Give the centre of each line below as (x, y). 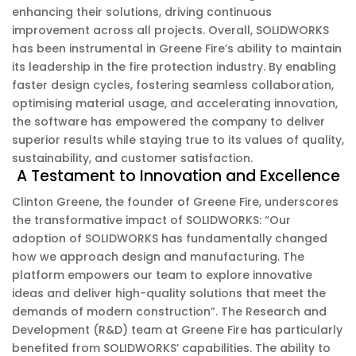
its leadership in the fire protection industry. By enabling (174, 67)
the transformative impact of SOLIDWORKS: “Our (151, 220)
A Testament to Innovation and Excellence (178, 176)
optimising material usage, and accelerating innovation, (175, 103)
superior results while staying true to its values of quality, (178, 140)
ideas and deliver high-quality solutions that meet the (169, 293)
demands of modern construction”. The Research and (169, 311)
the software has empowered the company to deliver (168, 122)
